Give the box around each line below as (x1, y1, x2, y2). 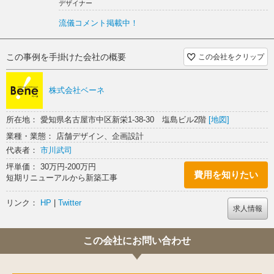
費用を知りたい (194, 169, 258, 180)
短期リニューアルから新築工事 (6, 172, 117, 182)
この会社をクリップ (198, 52, 264, 61)
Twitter (58, 198, 81, 207)
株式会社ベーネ (49, 86, 105, 95)
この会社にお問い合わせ (83, 235, 191, 246)
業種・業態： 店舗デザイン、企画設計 (6, 131, 144, 141)
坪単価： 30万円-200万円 (6, 161, 96, 171)
